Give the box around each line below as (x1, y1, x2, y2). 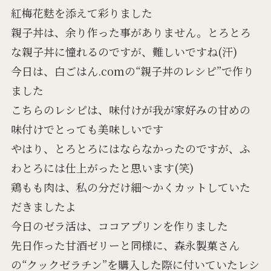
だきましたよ (10, 198, 76, 214)
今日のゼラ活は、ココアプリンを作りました (10, 217, 228, 233)
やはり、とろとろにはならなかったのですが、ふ (10, 140, 250, 156)
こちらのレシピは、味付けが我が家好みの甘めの (10, 101, 250, 117)
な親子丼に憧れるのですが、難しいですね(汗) (10, 43, 237, 59)
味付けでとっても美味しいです (10, 120, 163, 137)
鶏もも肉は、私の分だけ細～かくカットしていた (10, 178, 250, 195)
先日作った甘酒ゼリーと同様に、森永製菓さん (10, 237, 240, 253)
